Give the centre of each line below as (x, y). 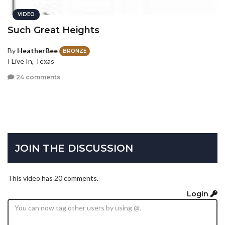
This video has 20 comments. (53, 178)
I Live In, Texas (31, 61)
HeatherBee (37, 50)
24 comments (37, 77)
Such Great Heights (53, 30)
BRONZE (75, 51)
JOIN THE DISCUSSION (74, 148)
